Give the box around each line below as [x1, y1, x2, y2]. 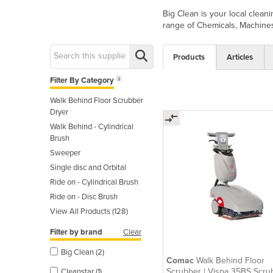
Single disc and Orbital [50, 162, 126, 172]
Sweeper [50, 147, 80, 158]
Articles [227, 52, 253, 62]
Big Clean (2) [61, 247, 104, 257]
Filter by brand [50, 227, 102, 237]
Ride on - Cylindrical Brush [50, 177, 138, 187]
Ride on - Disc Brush [50, 191, 118, 202]
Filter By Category [50, 75, 114, 85]
